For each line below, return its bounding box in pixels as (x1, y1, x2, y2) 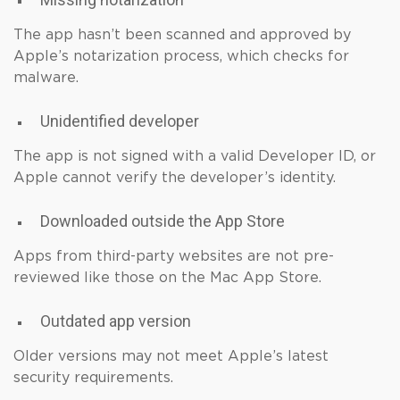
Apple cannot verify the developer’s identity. (13, 171, 336, 185)
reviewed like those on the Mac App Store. (13, 271, 321, 285)
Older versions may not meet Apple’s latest (13, 349, 329, 363)
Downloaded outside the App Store (40, 212, 288, 230)
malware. (13, 71, 79, 85)
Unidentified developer (40, 112, 203, 130)
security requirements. (13, 371, 173, 385)
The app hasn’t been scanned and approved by (13, 28, 351, 42)
